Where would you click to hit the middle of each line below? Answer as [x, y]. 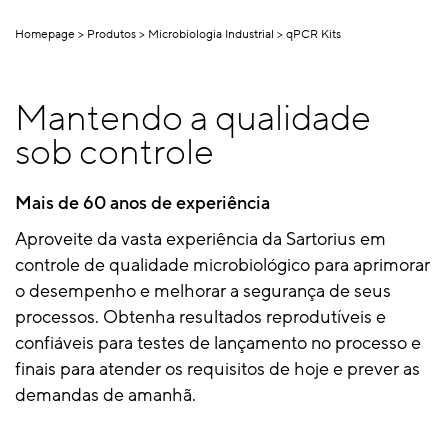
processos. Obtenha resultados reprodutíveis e [200, 316]
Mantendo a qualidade [193, 118]
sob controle [114, 152]
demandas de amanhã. [105, 394]
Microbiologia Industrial [211, 33]
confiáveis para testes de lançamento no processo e [218, 342]
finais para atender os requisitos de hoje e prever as [217, 368]
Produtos [111, 33]
